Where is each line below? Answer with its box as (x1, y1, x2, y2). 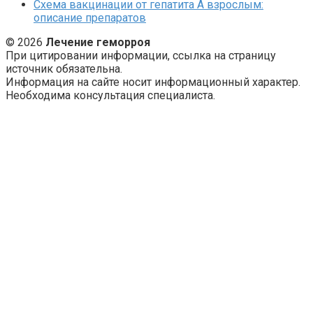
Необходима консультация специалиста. (6, 89, 215, 103)
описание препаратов (34, 11, 146, 25)
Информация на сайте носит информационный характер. (6, 75, 300, 89)
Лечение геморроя (45, 36, 150, 50)
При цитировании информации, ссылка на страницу (6, 49, 276, 63)
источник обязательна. (6, 62, 122, 76)
